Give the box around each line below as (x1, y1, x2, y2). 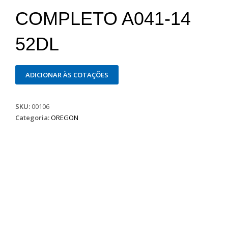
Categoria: (15, 113, 51, 123)
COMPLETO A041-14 (15, 8, 191, 29)
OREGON (51, 113, 79, 123)
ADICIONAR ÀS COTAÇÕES (25, 70, 109, 80)
